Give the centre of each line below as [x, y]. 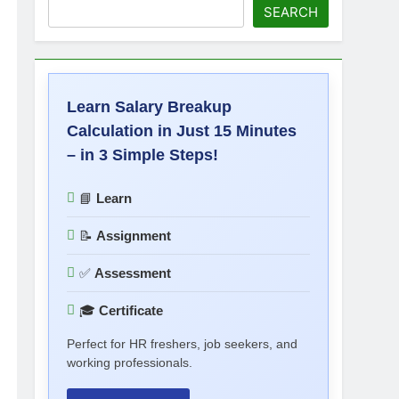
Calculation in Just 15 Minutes [182, 131]
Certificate [131, 310]
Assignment [134, 236]
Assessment [133, 273]
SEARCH [291, 12]
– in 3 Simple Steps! [143, 155]
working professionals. [130, 362]
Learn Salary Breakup [150, 107]
